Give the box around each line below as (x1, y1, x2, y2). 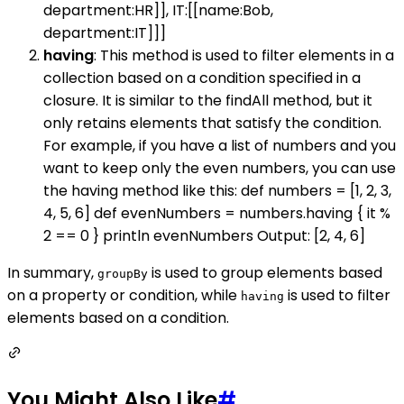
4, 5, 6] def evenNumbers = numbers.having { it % (43, 203, 390, 225)
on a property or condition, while (7, 285, 241, 307)
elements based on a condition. (7, 308, 229, 329)
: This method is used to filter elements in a (94, 45, 394, 67)
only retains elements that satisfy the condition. (43, 113, 381, 134)
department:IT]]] (43, 23, 166, 44)
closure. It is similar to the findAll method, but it (43, 90, 372, 112)
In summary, (7, 262, 97, 284)
